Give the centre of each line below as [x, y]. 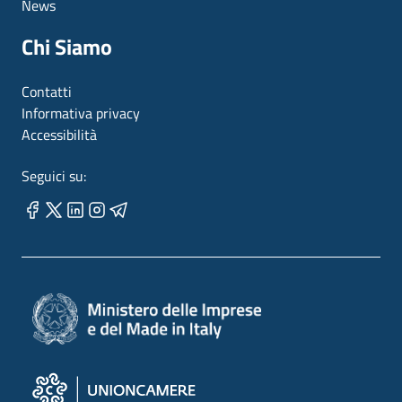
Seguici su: [54, 175]
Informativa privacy [81, 113]
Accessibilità [59, 134]
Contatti [47, 91]
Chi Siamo [67, 46]
